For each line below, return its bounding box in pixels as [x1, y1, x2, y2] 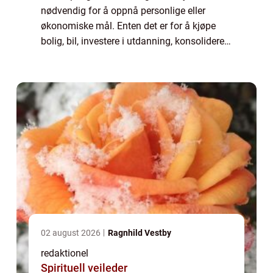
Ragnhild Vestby [108, 227, 171, 238]
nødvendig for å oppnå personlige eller [41, 4, 205, 16]
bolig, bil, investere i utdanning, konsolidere [41, 35, 224, 47]
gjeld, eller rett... [41, 50, 107, 62]
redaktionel [41, 247, 88, 259]
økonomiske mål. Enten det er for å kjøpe [41, 19, 216, 32]
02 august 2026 [41, 227, 102, 238]
